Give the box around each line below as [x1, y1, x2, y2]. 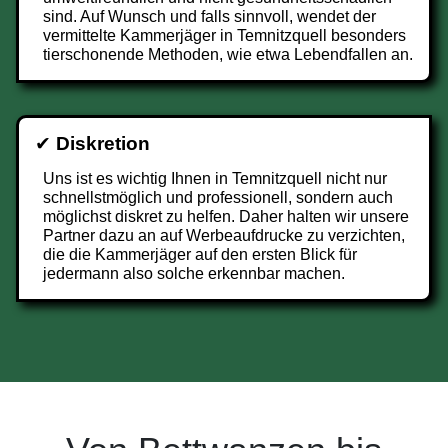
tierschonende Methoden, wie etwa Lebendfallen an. [43, 46, 413, 63]
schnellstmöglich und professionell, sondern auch [43, 189, 393, 206]
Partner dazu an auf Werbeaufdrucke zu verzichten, [43, 227, 405, 244]
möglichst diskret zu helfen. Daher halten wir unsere [43, 208, 409, 225]
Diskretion [56, 133, 150, 154]
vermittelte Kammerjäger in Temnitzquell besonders [43, 27, 406, 44]
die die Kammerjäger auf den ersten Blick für [43, 246, 357, 263]
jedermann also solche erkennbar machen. [43, 265, 345, 282]
